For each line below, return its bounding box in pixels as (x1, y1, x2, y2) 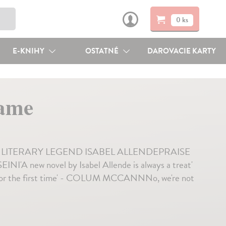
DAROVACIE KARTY (147, 45, 216, 56)
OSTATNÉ (85, 45, 121, 56)
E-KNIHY (12, 45, 46, 56)
